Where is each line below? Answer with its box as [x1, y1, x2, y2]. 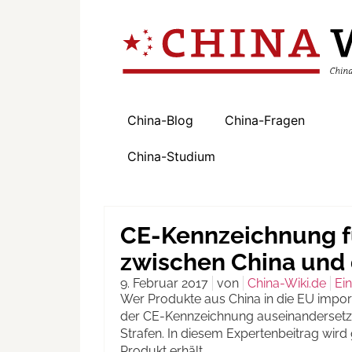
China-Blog [127, 112, 193, 129]
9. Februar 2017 [120, 276, 208, 291]
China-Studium [127, 148, 215, 165]
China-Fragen [225, 112, 305, 129]
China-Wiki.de [247, 276, 326, 291]
